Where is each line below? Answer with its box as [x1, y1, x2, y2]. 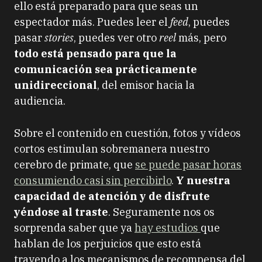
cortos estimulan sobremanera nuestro [14, 142, 209, 156]
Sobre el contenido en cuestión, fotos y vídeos [14, 126, 241, 140]
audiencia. [14, 94, 65, 108]
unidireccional [14, 78, 97, 92]
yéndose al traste [14, 205, 108, 219]
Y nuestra [176, 174, 230, 187]
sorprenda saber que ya [14, 221, 135, 235]
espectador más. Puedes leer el [14, 15, 170, 29]
